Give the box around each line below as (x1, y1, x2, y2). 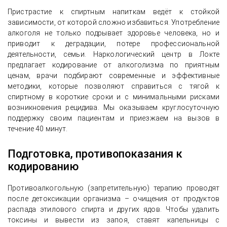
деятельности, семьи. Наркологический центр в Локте (8, 50, 219, 58)
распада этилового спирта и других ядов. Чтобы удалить (8, 205, 219, 213)
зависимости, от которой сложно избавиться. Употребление (8, 18, 219, 26)
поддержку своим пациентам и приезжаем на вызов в (8, 114, 219, 122)
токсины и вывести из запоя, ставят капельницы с (8, 216, 219, 224)
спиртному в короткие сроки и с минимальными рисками (8, 93, 219, 101)
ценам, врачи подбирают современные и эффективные (8, 71, 219, 80)
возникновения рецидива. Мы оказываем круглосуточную (8, 103, 219, 111)
